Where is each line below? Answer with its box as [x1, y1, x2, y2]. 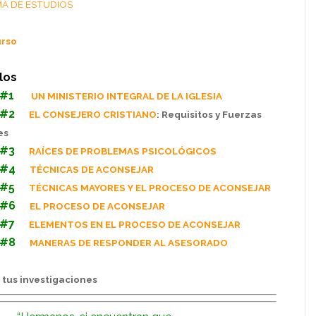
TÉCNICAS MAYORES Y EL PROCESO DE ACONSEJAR [29, 182, 271, 193]
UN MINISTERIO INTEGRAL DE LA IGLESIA [31, 90, 222, 102]
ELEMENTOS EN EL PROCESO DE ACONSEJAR [29, 219, 241, 230]
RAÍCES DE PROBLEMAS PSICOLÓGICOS [29, 145, 217, 157]
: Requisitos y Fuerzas [157, 109, 262, 120]
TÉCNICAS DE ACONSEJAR [30, 164, 154, 175]
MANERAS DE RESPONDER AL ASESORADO [30, 237, 228, 248]
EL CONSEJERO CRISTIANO [29, 109, 157, 120]
